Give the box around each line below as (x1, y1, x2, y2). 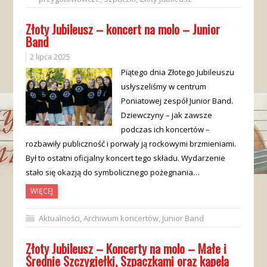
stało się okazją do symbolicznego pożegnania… (25, 167, 200, 178)
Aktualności (38, 213, 80, 223)
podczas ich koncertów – (120, 124, 210, 135)
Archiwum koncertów (83, 213, 159, 223)
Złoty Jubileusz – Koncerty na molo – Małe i (25, 239, 226, 257)
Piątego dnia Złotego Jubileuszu (120, 67, 234, 77)
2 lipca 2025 (29, 52, 70, 62)
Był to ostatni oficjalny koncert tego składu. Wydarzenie (25, 153, 225, 163)
